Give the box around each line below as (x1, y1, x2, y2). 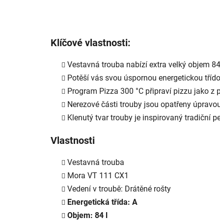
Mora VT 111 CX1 (67, 170, 129, 180)
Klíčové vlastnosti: (51, 36, 131, 49)
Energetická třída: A (67, 197, 137, 207)
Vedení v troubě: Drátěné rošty (67, 184, 171, 193)
